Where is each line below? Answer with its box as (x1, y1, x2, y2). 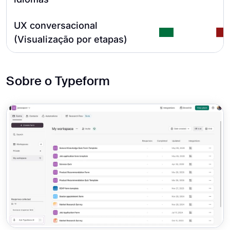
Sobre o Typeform (6, 75, 110, 88)
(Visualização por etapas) (14, 34, 127, 45)
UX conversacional (14, 20, 98, 31)
